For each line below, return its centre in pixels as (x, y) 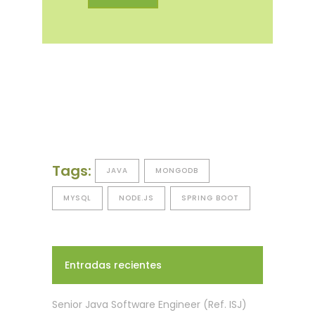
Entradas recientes (113, 265)
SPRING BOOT (210, 198)
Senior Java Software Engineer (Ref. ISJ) (149, 304)
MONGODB (177, 170)
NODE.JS (136, 198)
